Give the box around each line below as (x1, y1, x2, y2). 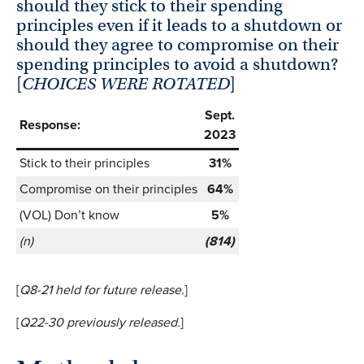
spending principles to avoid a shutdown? (16, 53, 338, 75)
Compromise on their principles (19, 180, 197, 199)
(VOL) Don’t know (19, 206, 119, 225)
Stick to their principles (19, 154, 149, 173)
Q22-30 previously (19, 313, 128, 332)
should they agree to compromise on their (16, 33, 339, 55)
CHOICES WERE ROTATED (22, 72, 230, 94)
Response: (19, 115, 80, 135)
